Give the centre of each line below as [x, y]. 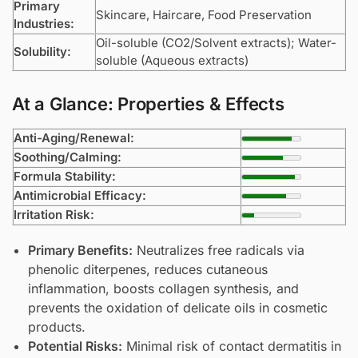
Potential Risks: [75, 346]
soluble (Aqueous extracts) [172, 60]
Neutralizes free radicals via [219, 251]
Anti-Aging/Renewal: [74, 138]
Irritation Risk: [54, 215]
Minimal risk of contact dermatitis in [232, 346]
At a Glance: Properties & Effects [148, 104]
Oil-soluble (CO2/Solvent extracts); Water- [216, 42]
